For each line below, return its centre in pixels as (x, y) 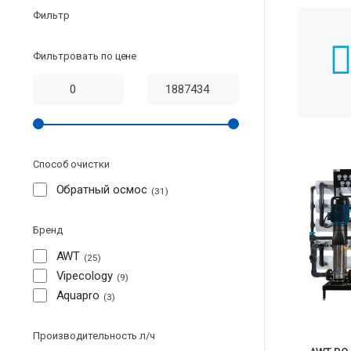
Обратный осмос (102, 190)
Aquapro (78, 295)
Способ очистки (71, 164)
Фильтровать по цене (85, 56)
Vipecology (85, 275)
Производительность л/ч (94, 335)
